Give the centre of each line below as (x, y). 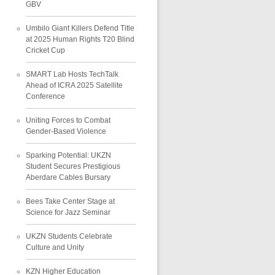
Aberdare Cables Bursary (68, 177)
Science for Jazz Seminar (68, 212)
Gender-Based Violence (66, 131)
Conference (45, 96)
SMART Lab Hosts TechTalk (72, 74)
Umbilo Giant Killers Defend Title (80, 28)
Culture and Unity (55, 247)
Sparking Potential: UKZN (68, 155)
